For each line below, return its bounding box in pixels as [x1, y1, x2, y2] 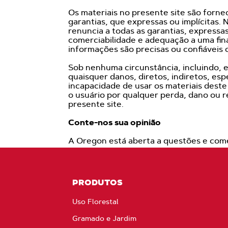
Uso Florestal [72, 197, 119, 206]
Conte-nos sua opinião [68, 118, 161, 127]
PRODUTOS [72, 177, 123, 187]
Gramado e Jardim [72, 214, 137, 223]
